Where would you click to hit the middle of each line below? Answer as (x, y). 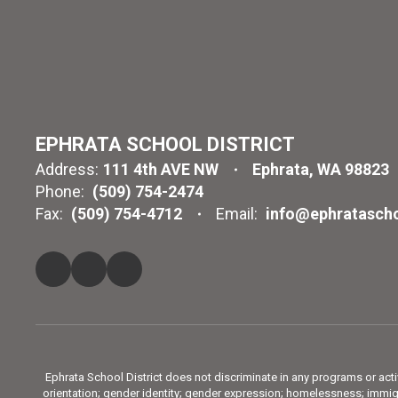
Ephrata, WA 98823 (321, 169)
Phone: (60, 191)
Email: (237, 214)
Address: (67, 169)
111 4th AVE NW (161, 169)
